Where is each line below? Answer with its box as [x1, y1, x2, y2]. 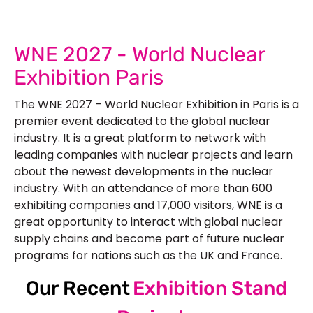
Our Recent [26, 277, 130, 300]
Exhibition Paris [14, 65, 163, 90]
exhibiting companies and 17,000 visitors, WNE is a [14, 197, 282, 213]
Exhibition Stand [133, 277, 287, 300]
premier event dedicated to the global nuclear [14, 113, 270, 129]
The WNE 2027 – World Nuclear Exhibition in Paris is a [14, 96, 299, 112]
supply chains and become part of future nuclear [14, 231, 284, 247]
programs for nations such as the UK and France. [14, 247, 282, 263]
